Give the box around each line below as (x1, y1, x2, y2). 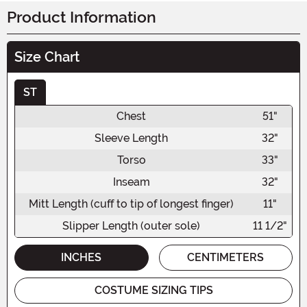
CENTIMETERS (187, 250, 265, 264)
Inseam (112, 175, 150, 188)
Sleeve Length (95, 131, 168, 145)
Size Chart (14, 48, 79, 65)
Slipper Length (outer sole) (62, 219, 200, 232)
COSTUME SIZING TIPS (94, 283, 213, 297)
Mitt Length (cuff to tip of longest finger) (29, 197, 234, 210)
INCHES (61, 250, 102, 264)
